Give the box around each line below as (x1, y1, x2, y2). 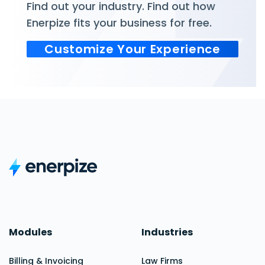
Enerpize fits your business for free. (27, 15, 212, 30)
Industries (141, 225, 193, 240)
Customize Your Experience (44, 41, 221, 57)
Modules (9, 225, 52, 240)
